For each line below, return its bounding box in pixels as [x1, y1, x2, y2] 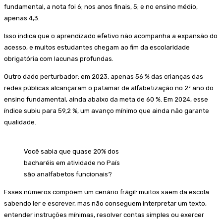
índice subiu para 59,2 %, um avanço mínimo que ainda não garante [4, 107, 209, 114]
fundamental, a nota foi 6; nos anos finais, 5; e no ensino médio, [4, 2, 198, 10]
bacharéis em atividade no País [24, 159, 120, 166]
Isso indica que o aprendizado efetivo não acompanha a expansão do [4, 32, 218, 40]
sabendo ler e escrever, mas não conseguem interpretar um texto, [4, 199, 207, 207]
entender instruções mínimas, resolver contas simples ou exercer [4, 211, 204, 219]
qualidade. [4, 118, 36, 126]
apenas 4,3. [4, 14, 40, 22]
